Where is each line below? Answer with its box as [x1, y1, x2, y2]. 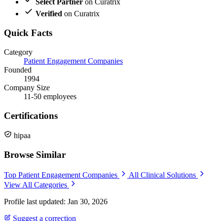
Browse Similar [4, 149, 66, 160]
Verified [36, 9, 62, 18]
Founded [4, 65, 32, 74]
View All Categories [4, 180, 69, 189]
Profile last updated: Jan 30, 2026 [4, 197, 108, 206]
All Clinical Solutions [129, 170, 198, 179]
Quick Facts [4, 28, 52, 38]
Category [4, 47, 33, 56]
